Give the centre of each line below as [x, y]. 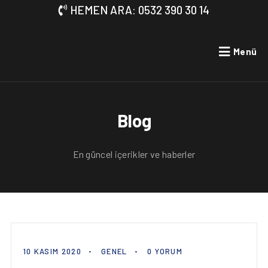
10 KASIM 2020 [52, 251]
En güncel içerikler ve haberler [134, 154]
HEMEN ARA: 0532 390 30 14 [140, 10]
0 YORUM [165, 251]
